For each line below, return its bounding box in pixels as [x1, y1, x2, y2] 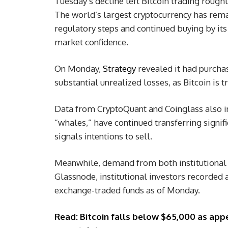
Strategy [103, 63, 136, 74]
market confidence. [54, 37, 128, 48]
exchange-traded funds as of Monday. [54, 185, 200, 196]
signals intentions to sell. [54, 131, 152, 142]
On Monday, [54, 63, 103, 74]
